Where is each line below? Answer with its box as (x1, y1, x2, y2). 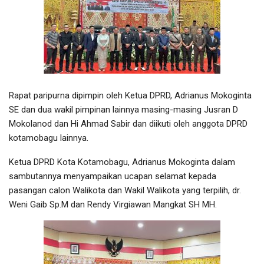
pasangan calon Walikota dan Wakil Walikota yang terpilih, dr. (9, 184, 241, 196)
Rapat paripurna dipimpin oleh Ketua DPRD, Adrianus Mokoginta (9, 90, 252, 101)
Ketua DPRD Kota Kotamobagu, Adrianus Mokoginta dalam (9, 156, 235, 167)
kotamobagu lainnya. (9, 132, 88, 143)
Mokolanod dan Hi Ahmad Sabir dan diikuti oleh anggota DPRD (9, 118, 247, 129)
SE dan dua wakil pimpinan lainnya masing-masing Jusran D (9, 104, 238, 115)
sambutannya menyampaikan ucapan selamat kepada (9, 170, 216, 181)
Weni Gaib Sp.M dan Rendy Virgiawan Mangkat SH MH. (9, 199, 217, 210)
